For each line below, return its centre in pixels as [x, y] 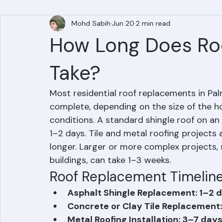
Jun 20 [123, 49]
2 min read [153, 49]
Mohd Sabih [91, 49]
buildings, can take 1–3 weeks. [110, 186]
